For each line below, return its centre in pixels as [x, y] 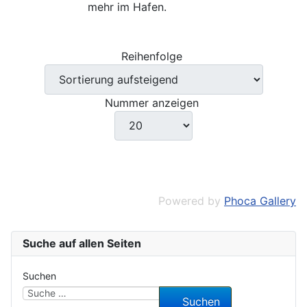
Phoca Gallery [260, 200]
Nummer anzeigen [153, 102]
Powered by [191, 200]
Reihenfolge [153, 57]
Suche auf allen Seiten [82, 243]
